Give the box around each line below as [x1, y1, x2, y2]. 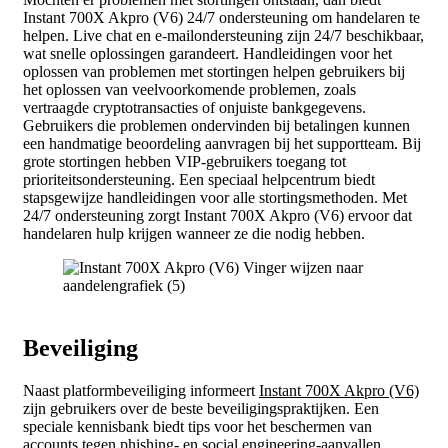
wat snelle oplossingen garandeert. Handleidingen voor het [23, 45, 392, 63]
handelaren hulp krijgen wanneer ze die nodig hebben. [23, 225, 365, 243]
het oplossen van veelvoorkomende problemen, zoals [23, 81, 356, 99]
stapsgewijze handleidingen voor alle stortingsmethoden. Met [23, 189, 407, 207]
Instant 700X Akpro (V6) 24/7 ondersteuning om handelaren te [23, 9, 420, 27]
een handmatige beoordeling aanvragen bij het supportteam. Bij [23, 135, 421, 153]
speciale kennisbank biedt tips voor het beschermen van [23, 418, 372, 436]
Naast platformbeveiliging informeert [23, 382, 259, 400]
